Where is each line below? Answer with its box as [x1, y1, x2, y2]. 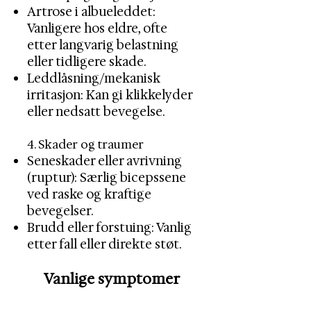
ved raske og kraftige [27, 186, 151, 203]
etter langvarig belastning [27, 37, 178, 53]
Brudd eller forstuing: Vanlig [27, 219, 192, 236]
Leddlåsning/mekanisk [27, 70, 160, 87]
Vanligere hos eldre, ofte [27, 20, 167, 37]
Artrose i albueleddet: [27, 3, 155, 20]
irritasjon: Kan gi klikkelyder [27, 87, 192, 103]
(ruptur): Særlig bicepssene [27, 169, 186, 186]
